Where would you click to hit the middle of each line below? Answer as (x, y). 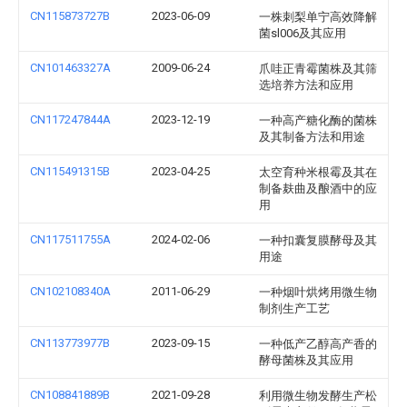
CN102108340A (70, 291)
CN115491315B (70, 171)
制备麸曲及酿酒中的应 (318, 189)
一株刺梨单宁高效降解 (318, 17)
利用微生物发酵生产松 (318, 396)
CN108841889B (70, 395)
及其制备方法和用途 (312, 137)
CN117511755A (70, 239)
